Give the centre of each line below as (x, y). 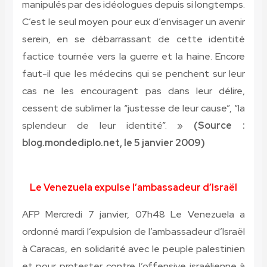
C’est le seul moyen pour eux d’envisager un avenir (133, 22)
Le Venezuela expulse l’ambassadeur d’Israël (133, 188)
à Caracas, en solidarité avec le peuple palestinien (133, 249)
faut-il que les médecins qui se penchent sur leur (133, 74)
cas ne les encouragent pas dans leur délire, (133, 91)
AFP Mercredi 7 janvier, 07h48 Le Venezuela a (133, 215)
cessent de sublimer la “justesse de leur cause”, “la (133, 108)
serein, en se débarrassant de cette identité (133, 39)
